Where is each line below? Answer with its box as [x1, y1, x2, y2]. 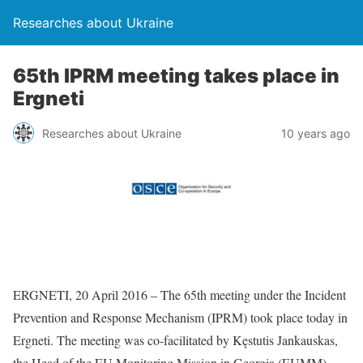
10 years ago [281, 126, 350, 140]
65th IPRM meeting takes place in [13, 64, 340, 88]
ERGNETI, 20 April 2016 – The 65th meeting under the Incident [13, 285, 346, 303]
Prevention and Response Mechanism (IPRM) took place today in [13, 308, 348, 326]
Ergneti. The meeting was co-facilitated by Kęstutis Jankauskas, [13, 331, 338, 348]
